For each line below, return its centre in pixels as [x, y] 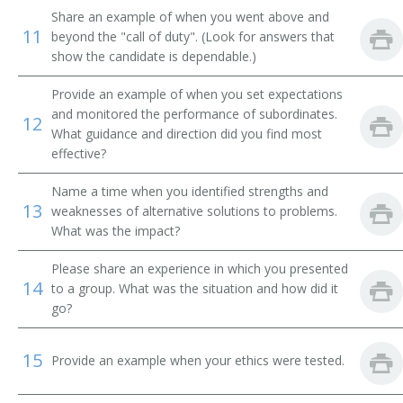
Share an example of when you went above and [190, 17]
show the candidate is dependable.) [154, 56]
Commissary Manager [98, 177]
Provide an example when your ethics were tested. [198, 360]
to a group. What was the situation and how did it [195, 288]
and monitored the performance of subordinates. [194, 114]
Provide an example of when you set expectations [197, 94]
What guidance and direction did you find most [187, 134]
